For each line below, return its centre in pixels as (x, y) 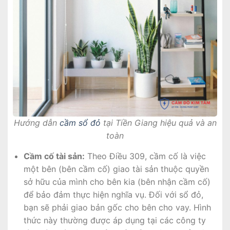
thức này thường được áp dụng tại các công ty (114, 220)
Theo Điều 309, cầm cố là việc (145, 156)
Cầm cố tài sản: (54, 156)
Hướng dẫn (36, 122)
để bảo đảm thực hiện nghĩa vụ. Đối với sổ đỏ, (113, 194)
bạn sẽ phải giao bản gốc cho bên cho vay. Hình (117, 207)
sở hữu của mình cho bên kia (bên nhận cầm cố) (117, 181)
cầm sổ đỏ (80, 122)
